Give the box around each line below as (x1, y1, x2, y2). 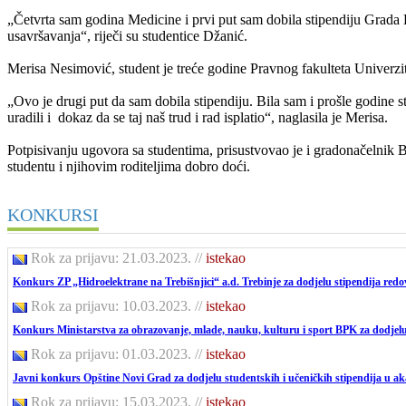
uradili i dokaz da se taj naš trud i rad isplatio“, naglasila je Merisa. (7, 109, 388, 125)
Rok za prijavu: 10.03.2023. (31, 297, 191, 314)
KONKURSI (7, 204, 99, 225)
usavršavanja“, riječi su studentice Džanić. (7, 27, 247, 43)
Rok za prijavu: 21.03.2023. (31, 249, 191, 266)
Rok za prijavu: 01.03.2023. (31, 345, 191, 362)
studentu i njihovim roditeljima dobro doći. (7, 158, 250, 174)
